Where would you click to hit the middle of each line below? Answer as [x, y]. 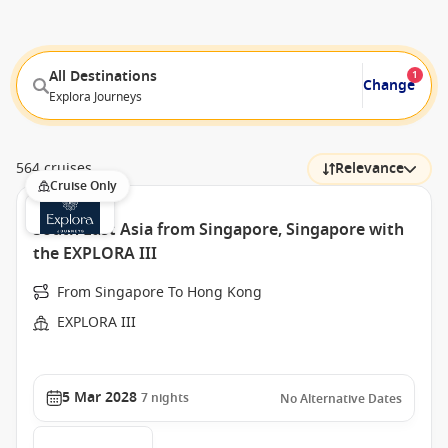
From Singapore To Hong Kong [159, 292]
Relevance [369, 168]
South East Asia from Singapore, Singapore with [218, 230]
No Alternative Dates [341, 399]
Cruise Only [83, 186]
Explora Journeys [95, 96]
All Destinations [103, 76]
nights [170, 398]
